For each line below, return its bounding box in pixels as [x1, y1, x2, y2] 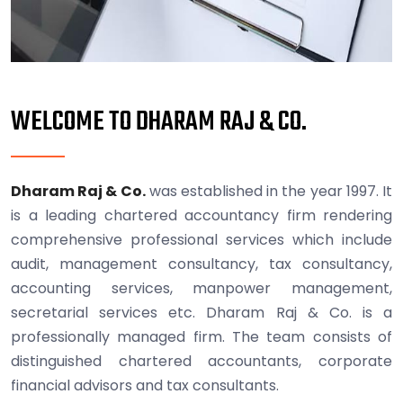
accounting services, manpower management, [11, 277, 392, 299]
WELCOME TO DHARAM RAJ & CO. [11, 101, 307, 143]
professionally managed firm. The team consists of [11, 326, 392, 347]
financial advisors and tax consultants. [11, 374, 279, 396]
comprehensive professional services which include [11, 228, 392, 250]
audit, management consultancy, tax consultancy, [11, 253, 392, 274]
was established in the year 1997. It [145, 180, 393, 201]
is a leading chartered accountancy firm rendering [11, 204, 392, 226]
